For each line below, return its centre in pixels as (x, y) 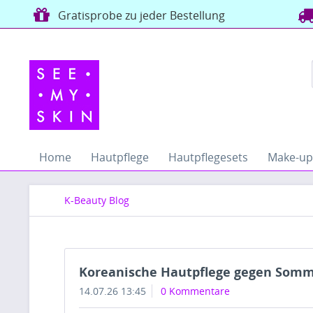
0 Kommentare (195, 291)
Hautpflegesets (208, 157)
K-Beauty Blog (97, 200)
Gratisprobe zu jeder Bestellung (139, 15)
